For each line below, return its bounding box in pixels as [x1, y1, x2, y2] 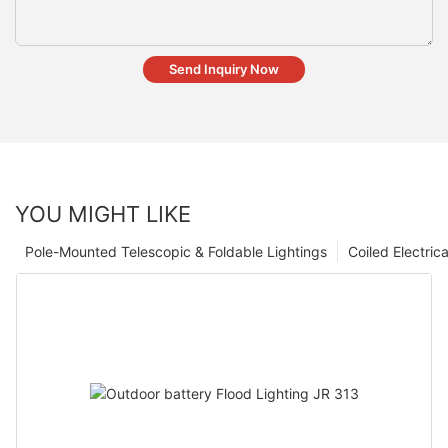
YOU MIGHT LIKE [15, 201, 191, 228]
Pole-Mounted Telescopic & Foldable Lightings [25, 243, 327, 261]
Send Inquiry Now [169, 61, 279, 78]
